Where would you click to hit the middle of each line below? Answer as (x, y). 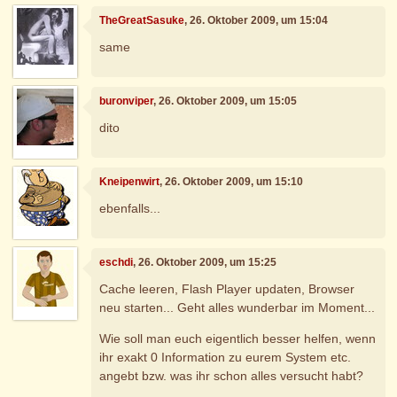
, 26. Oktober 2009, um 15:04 (257, 21)
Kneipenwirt (130, 182)
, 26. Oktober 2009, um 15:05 (226, 101)
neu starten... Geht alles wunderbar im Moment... (237, 307)
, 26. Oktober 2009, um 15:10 (232, 182)
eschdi (117, 263)
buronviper (127, 101)
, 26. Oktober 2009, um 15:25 (205, 263)
